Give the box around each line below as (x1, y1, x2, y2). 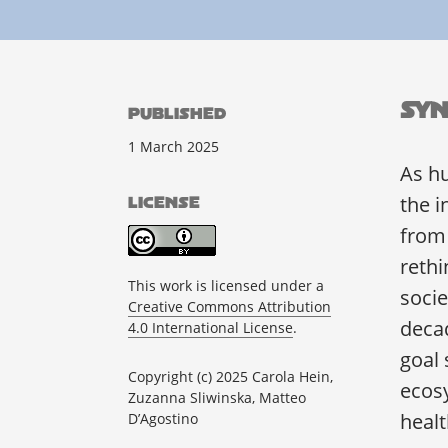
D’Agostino (128, 408, 198, 428)
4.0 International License (128, 317, 293, 337)
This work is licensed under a (128, 275, 324, 295)
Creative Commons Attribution (128, 296, 331, 316)
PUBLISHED (128, 104, 226, 122)
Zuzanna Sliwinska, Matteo (128, 387, 306, 407)
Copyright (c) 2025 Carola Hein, (128, 366, 333, 386)
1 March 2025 (128, 136, 219, 156)
